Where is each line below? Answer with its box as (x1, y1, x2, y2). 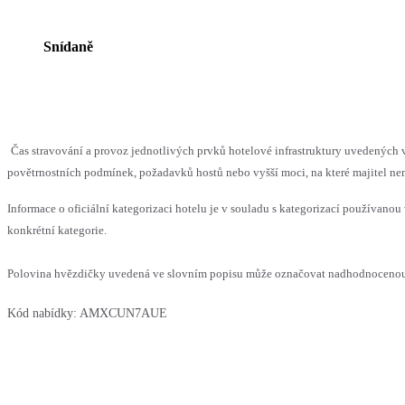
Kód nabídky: (7, 306, 77, 321)
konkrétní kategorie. (7, 223, 107, 238)
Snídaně (43, 39, 93, 55)
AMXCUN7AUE (80, 306, 167, 321)
